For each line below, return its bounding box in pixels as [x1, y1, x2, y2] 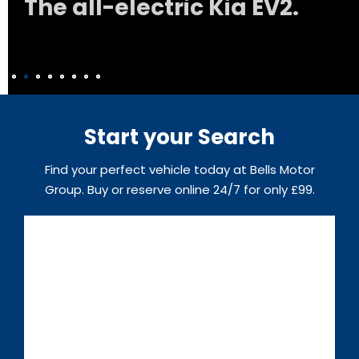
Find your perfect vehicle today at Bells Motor [44, 161, 315, 178]
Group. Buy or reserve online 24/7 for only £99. [44, 181, 315, 198]
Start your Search [84, 123, 275, 151]
